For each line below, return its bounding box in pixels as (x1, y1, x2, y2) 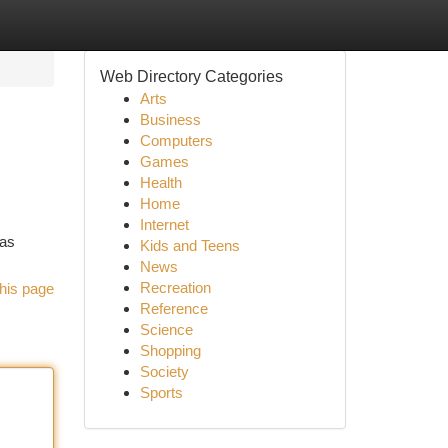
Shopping (139, 342, 201, 359)
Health (139, 174, 182, 191)
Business (139, 111, 201, 128)
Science (139, 321, 193, 338)
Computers (139, 132, 213, 149)
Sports (139, 384, 183, 401)
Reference (139, 300, 208, 317)
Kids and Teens (139, 237, 240, 254)
